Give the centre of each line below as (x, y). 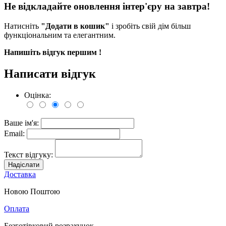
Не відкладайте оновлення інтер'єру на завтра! (107, 7)
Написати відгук (50, 73)
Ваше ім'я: (22, 123)
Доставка (20, 174)
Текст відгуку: (30, 154)
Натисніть (22, 26)
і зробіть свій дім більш (150, 26)
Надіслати (24, 164)
